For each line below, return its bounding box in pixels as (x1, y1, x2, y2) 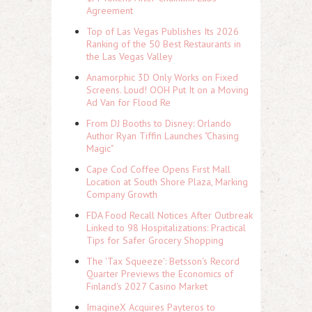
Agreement (86, 4, 133, 17)
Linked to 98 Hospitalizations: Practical (86, 221, 246, 234)
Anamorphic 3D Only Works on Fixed (86, 71, 238, 84)
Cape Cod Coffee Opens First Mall (86, 163, 231, 175)
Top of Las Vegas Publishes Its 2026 (86, 25, 239, 38)
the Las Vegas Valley (86, 50, 173, 63)
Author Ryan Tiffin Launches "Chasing (86, 130, 239, 142)
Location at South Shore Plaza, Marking (86, 175, 248, 188)
